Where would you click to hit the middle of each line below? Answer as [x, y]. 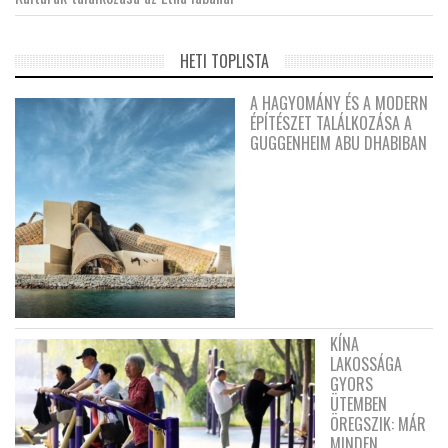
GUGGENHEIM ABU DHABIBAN [338, 142]
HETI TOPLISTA [224, 60]
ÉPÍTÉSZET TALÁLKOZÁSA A [331, 122]
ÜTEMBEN [358, 403]
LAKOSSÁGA [366, 363]
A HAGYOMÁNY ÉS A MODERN [339, 102]
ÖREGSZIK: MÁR [378, 423]
